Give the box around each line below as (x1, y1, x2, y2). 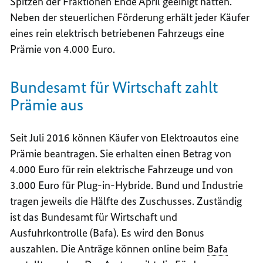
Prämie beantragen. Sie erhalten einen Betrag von (10, 147, 232, 161)
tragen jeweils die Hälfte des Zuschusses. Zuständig (10, 194, 242, 208)
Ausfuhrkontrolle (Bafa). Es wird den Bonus (10, 226, 205, 240)
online (152, 242, 181, 256)
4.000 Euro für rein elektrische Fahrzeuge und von (10, 163, 234, 177)
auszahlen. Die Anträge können (10, 242, 153, 256)
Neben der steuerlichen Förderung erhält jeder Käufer (10, 11, 250, 25)
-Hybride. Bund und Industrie (110, 178, 244, 193)
